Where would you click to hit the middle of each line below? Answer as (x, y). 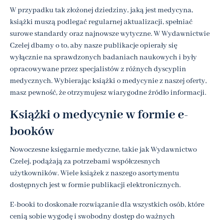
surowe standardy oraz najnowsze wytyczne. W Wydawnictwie (110, 34)
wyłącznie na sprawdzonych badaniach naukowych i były (103, 57)
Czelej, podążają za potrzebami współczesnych (85, 161)
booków (32, 131)
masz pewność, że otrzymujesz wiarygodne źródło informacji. (108, 93)
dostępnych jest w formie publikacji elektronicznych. (95, 185)
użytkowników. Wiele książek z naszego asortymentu (95, 173)
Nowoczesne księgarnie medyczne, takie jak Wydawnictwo (103, 150)
